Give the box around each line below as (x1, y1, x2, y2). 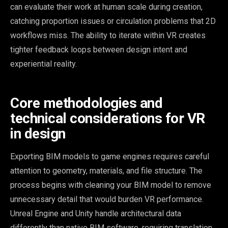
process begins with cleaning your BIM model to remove (10, 180, 211, 190)
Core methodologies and (10, 94, 162, 111)
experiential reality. (10, 59, 77, 69)
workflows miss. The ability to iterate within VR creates (10, 30, 206, 40)
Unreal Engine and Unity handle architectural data (10, 208, 181, 218)
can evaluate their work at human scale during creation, (10, 2, 203, 12)
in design (10, 125, 66, 142)
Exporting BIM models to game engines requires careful (10, 151, 209, 161)
